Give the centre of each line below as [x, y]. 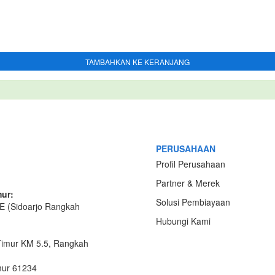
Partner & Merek [188, 183]
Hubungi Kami [183, 221]
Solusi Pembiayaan [193, 202]
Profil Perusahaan [191, 164]
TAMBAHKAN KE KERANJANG [137, 61]
